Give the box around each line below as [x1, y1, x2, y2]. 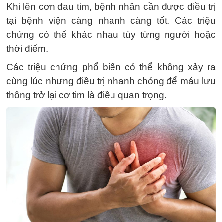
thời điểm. [6, 43, 48, 54]
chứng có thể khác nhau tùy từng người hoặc [6, 29, 216, 40]
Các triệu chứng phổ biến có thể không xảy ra [6, 62, 216, 72]
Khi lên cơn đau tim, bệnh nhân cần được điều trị [6, 1, 216, 12]
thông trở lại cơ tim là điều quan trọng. [6, 90, 166, 100]
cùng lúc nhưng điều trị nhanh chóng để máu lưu [6, 76, 216, 86]
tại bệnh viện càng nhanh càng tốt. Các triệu [6, 15, 216, 26]
